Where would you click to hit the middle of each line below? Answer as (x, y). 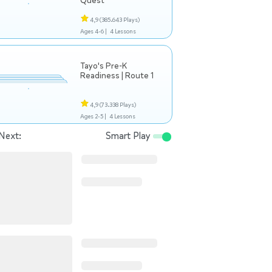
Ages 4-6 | (93, 31)
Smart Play (129, 136)
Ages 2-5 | (93, 116)
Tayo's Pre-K (104, 66)
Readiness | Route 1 (117, 76)
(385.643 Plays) (120, 20)
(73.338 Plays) (118, 105)
